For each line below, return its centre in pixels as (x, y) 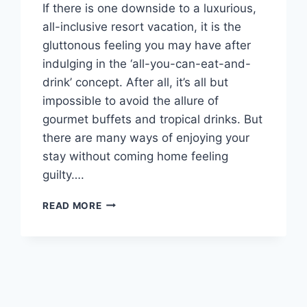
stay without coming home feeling (136, 156)
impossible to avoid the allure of (131, 100)
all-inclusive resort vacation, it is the (142, 26)
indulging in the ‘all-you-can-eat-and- (147, 63)
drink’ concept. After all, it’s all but (136, 82)
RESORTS (125, 259)
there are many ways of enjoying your (146, 137)
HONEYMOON (135, 245)
